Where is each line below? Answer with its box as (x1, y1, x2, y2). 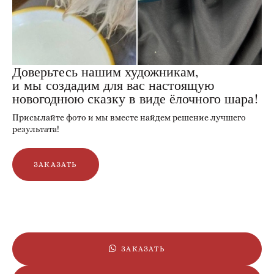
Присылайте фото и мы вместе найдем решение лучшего (12, 113, 246, 123)
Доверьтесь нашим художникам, (12, 62, 199, 81)
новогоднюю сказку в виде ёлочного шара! (12, 89, 258, 108)
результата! (12, 124, 59, 135)
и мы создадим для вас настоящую (12, 76, 214, 94)
